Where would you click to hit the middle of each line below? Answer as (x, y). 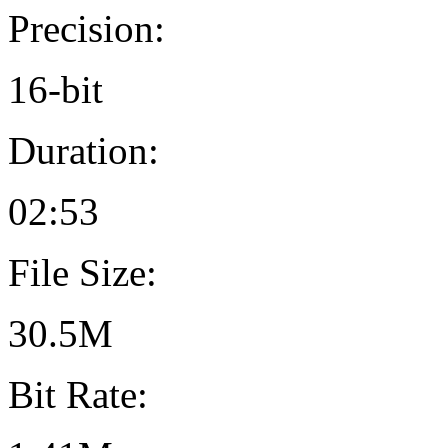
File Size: (82, 272)
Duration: (83, 150)
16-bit (55, 89)
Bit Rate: (78, 394)
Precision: (86, 28)
